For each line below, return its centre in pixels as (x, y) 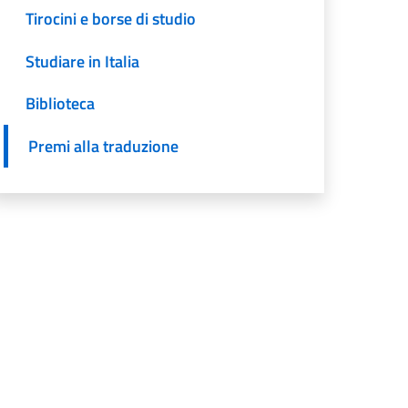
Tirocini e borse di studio (111, 18)
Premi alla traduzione (104, 147)
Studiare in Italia (83, 61)
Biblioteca (61, 104)
